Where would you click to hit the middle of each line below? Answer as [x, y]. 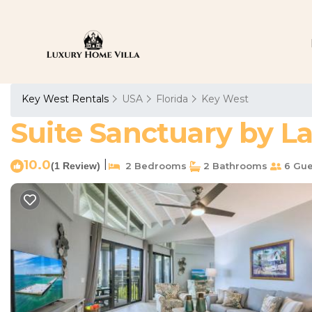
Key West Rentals [67, 99]
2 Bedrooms [153, 166]
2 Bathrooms [234, 166]
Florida [172, 99]
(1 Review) [76, 166]
